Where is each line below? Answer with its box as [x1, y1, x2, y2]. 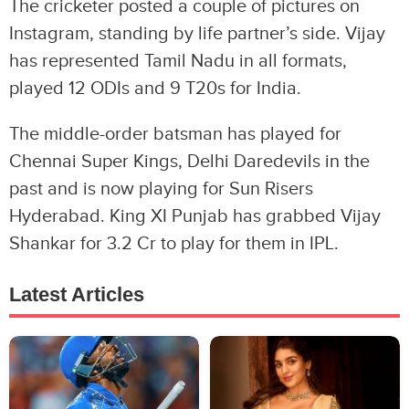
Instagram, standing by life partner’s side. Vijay [9, 23, 385, 46]
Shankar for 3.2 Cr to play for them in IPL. [9, 233, 339, 256]
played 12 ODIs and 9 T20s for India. [9, 78, 301, 100]
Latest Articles [9, 283, 144, 307]
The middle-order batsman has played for [9, 123, 341, 146]
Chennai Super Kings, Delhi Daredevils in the [9, 151, 370, 173]
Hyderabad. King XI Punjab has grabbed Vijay [9, 205, 381, 228]
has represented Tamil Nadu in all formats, [9, 50, 347, 73]
